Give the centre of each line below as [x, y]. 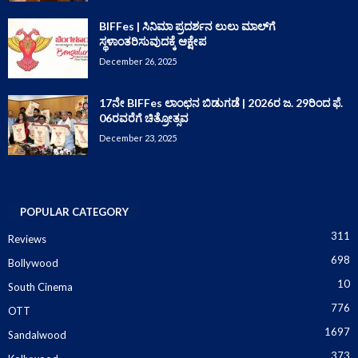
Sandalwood [37, 335]
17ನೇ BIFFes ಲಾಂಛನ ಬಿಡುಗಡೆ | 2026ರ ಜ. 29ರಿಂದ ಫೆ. [221, 102]
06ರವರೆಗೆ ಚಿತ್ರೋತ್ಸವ [144, 117]
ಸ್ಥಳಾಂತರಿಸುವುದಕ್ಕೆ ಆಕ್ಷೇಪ [153, 41]
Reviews [27, 239]
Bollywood [33, 263]
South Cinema [40, 287]
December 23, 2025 [138, 137]
